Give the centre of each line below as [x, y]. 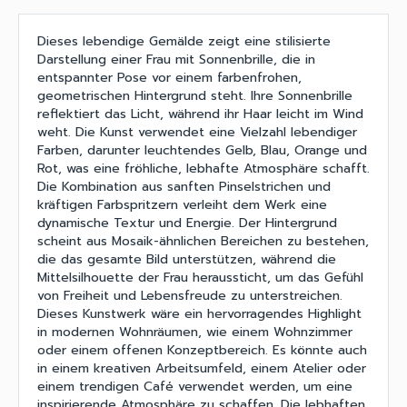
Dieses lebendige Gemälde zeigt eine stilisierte [184, 42]
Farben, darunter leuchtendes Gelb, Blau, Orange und [202, 151]
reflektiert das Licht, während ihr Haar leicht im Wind [200, 114]
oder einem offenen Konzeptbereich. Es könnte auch [202, 351]
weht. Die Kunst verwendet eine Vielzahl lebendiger [197, 133]
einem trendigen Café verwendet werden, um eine [195, 387]
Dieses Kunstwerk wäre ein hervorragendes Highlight [199, 314]
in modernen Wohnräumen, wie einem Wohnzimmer [195, 333]
